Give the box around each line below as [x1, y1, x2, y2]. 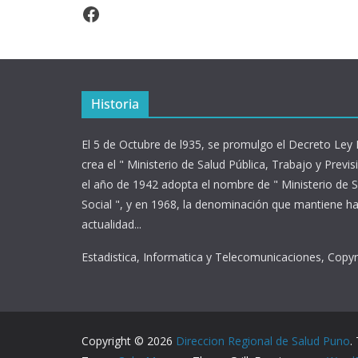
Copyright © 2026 [82, 333, 176, 349]
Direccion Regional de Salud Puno [176, 333, 350, 349]
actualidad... [82, 217, 141, 233]
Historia [91, 95, 139, 113]
